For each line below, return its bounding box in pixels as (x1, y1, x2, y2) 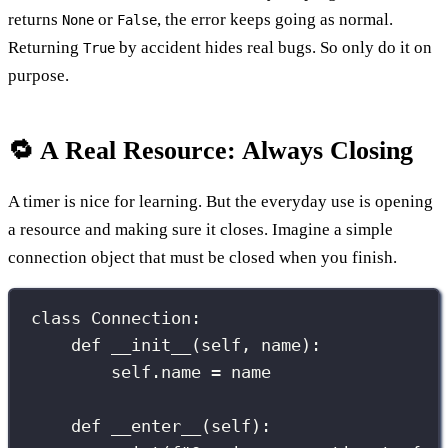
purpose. (8, 65, 69, 85)
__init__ (111, 335, 192, 356)
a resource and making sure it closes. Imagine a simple (8, 219, 393, 239)
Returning (8, 37, 83, 57)
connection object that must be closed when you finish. (8, 247, 397, 267)
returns (8, 9, 62, 29)
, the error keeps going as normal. (157, 9, 393, 29)
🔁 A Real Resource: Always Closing (8, 135, 413, 165)
